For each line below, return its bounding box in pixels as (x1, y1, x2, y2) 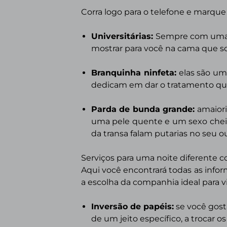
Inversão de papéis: (91, 202, 174, 211)
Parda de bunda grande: (91, 104, 198, 114)
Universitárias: (91, 31, 156, 41)
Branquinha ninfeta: (91, 68, 176, 78)
